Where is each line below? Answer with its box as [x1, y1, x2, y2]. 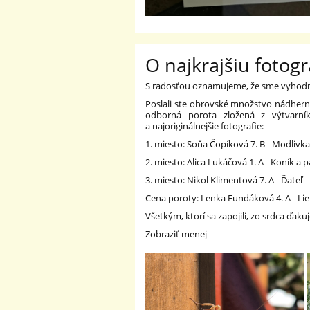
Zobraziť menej [145, 228, 208, 241]
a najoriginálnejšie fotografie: [145, 120, 264, 133]
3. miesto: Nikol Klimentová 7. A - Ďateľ [145, 174, 303, 187]
